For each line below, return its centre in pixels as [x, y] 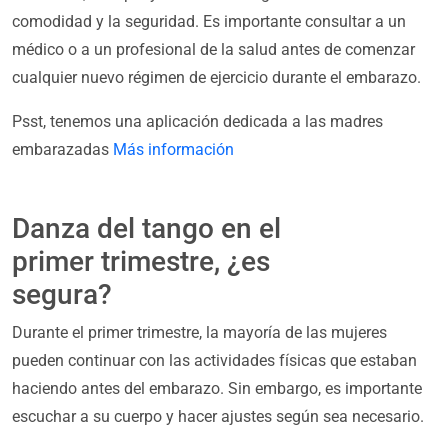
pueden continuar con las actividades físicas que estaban [214, 361]
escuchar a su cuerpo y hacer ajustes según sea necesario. [218, 417]
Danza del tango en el [146, 229]
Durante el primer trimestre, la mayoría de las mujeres [199, 333]
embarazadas [62, 150]
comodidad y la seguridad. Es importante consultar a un [209, 22]
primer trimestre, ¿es [141, 262]
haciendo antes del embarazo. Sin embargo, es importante [217, 389]
